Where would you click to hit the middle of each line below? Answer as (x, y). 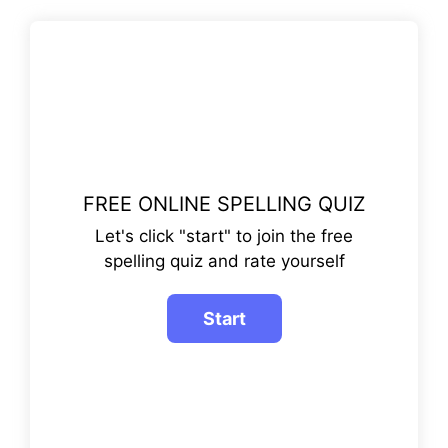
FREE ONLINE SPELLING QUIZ (224, 204)
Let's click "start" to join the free (224, 236)
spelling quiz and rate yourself (224, 261)
